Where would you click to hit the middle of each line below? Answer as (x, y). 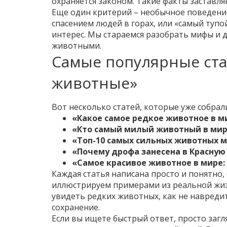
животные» (94, 83)
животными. (77, 46)
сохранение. (76, 207)
